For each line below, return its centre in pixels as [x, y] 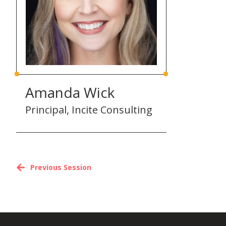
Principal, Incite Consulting [89, 109]
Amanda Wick [70, 92]
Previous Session [61, 167]
